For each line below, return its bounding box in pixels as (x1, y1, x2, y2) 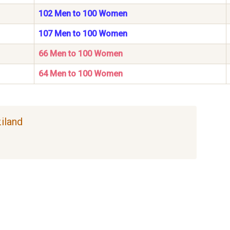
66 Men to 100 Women (39, 49, 123, 59)
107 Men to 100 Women (39, 29, 127, 39)
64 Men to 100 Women (39, 69, 123, 79)
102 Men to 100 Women (39, 9, 127, 19)
